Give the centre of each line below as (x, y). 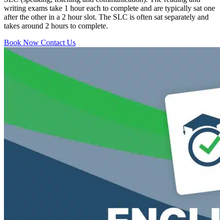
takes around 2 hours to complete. (56, 26)
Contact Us (58, 43)
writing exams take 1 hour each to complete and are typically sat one (110, 8)
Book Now (21, 43)
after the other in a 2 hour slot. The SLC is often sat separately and (106, 17)
